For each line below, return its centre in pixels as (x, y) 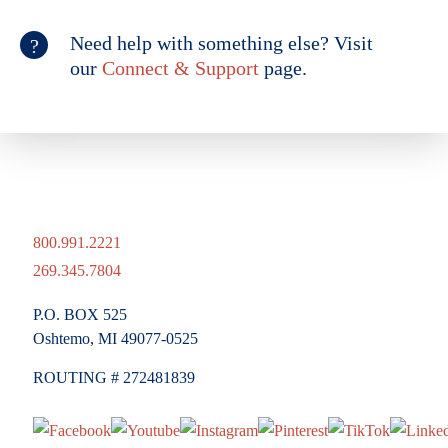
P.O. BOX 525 (80, 315)
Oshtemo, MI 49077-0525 (115, 339)
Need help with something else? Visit (221, 42)
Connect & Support (180, 67)
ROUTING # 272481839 (114, 378)
